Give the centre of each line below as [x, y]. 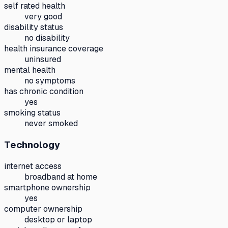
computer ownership [43, 209]
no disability [47, 38]
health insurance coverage [54, 49]
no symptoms [50, 81]
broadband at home [61, 177]
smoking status [32, 113]
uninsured [43, 60]
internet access [33, 166]
